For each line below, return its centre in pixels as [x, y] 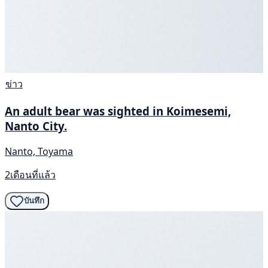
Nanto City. [36, 126]
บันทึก [34, 201]
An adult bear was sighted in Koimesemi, [118, 111]
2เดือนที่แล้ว [30, 174]
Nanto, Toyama [39, 151]
